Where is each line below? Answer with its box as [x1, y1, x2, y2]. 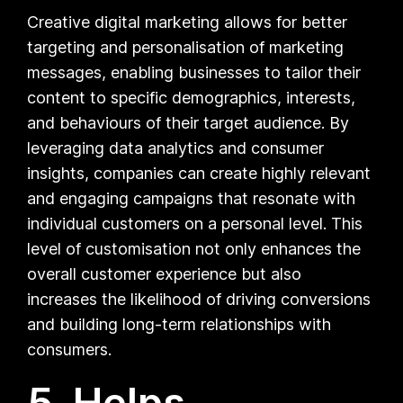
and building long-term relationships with [27, 314, 332, 334]
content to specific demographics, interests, [27, 87, 356, 107]
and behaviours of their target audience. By [27, 112, 350, 132]
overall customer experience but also [27, 264, 302, 283]
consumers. [27, 339, 112, 359]
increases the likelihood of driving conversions [27, 289, 372, 309]
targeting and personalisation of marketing [27, 37, 345, 57]
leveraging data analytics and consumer [27, 138, 325, 157]
